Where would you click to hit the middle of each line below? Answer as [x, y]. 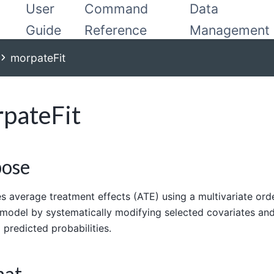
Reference [115, 30]
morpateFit [38, 58]
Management [230, 30]
